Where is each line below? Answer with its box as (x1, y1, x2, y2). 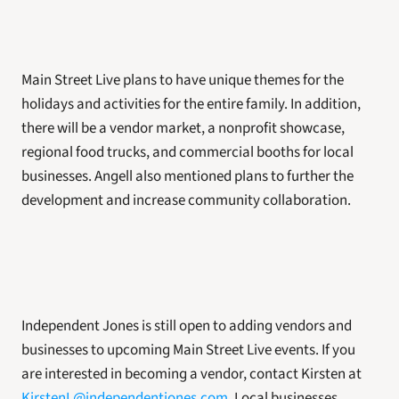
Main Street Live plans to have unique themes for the (21, 69, 344, 91)
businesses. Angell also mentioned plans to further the (21, 166, 354, 187)
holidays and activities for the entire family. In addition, (21, 94, 361, 115)
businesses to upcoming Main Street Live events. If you (21, 339, 355, 361)
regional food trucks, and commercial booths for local (21, 142, 354, 163)
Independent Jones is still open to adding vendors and (21, 315, 352, 337)
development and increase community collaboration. (21, 190, 351, 211)
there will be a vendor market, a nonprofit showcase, (21, 118, 345, 139)
